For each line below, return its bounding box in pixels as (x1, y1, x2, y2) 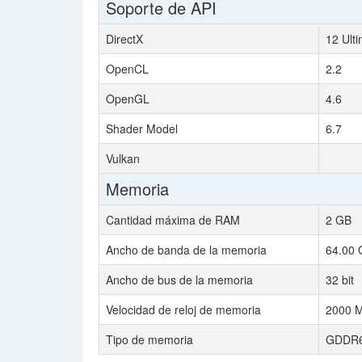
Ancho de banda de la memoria (106, 242, 267, 258)
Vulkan (106, 150, 140, 166)
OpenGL (106, 90, 149, 107)
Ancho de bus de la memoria (106, 271, 253, 288)
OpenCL (106, 61, 149, 77)
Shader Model (106, 120, 178, 137)
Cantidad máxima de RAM (106, 212, 240, 228)
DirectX (106, 31, 143, 47)
